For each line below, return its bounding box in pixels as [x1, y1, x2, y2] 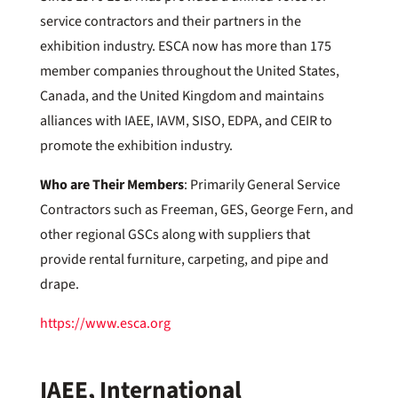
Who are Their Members [39, 175, 184, 195]
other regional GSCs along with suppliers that [39, 225, 310, 245]
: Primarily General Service [183, 175, 340, 195]
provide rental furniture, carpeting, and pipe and [39, 250, 329, 270]
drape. [39, 275, 79, 295]
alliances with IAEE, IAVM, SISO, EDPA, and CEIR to [39, 111, 332, 131]
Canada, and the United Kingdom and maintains [39, 86, 324, 107]
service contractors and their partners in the [39, 12, 301, 32]
